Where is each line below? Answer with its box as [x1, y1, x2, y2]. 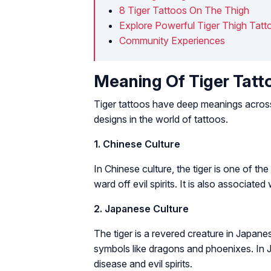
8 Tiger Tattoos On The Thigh [119, 4, 249, 16]
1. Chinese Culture [94, 137, 180, 150]
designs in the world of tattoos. [94, 113, 228, 125]
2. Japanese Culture [94, 202, 189, 215]
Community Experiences [119, 34, 225, 47]
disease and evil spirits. [94, 257, 192, 270]
